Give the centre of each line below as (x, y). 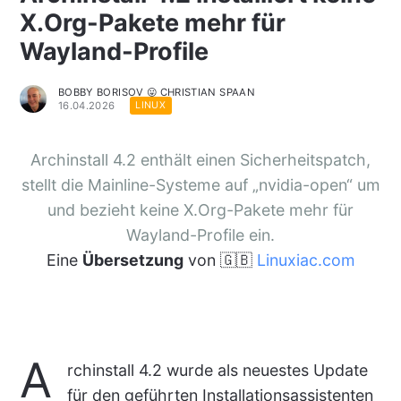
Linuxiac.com (306, 260)
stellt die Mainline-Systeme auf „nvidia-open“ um (200, 184)
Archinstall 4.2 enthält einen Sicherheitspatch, (200, 159)
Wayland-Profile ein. (200, 235)
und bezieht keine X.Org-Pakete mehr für (200, 209)
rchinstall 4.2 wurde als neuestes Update (217, 371)
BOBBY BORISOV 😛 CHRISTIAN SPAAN (156, 92)
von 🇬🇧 (220, 260)
